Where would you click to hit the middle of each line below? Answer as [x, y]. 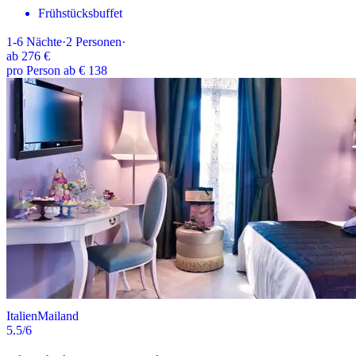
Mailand [58, 316]
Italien [22, 316]
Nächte [44, 42]
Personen [99, 42]
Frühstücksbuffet [80, 14]
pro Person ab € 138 [57, 71]
